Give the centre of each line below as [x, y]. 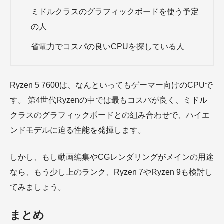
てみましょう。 [38, 187]
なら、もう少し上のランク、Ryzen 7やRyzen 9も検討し [111, 172]
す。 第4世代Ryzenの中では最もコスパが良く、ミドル [109, 100]
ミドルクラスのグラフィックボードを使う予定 [115, 12]
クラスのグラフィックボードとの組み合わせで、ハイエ [110, 115]
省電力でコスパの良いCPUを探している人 [108, 47]
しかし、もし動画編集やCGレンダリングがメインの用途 [112, 157]
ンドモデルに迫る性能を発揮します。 [78, 130]
